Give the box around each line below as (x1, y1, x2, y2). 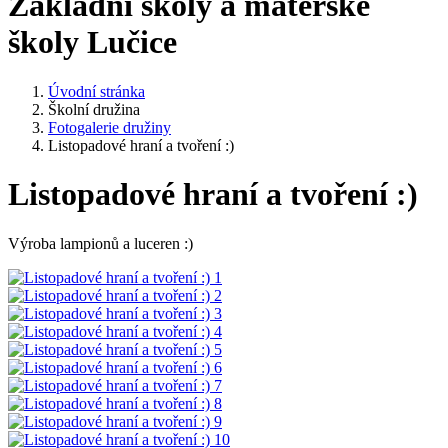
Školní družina (48, 100, 140, 118)
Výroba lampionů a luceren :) (8, 234, 193, 252)
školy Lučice (8, 24, 177, 61)
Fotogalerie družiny (48, 118, 171, 136)
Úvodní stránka (48, 82, 145, 100)
